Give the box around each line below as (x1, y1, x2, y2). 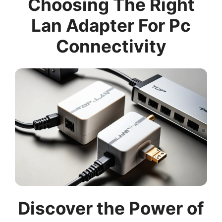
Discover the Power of (18, 198, 204, 219)
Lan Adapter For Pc (31, 15, 191, 36)
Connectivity (55, 36, 166, 56)
